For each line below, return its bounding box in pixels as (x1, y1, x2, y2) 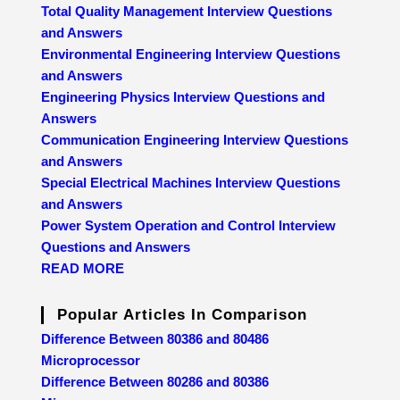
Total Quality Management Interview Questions (41, 4, 333, 20)
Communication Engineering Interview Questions (41, 132, 349, 148)
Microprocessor (41, 353, 141, 369)
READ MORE (41, 261, 125, 277)
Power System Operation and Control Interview (41, 218, 337, 234)
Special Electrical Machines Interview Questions (41, 175, 341, 191)
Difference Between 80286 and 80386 (41, 374, 270, 390)
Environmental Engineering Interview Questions (41, 46, 341, 62)
